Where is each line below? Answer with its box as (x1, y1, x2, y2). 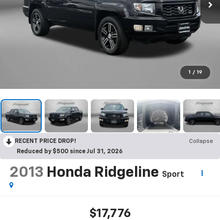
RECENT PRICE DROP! (15, 138, 76, 144)
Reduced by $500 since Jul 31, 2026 (17, 148, 123, 155)
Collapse (189, 138, 213, 144)
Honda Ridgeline (46, 165, 159, 180)
